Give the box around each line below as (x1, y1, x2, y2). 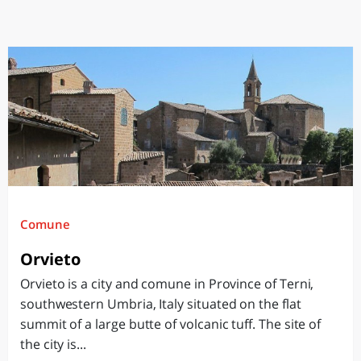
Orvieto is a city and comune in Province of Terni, (20, 275, 314, 293)
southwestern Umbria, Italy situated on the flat (20, 295, 301, 313)
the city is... (20, 335, 86, 353)
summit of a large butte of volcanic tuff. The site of (20, 315, 322, 333)
